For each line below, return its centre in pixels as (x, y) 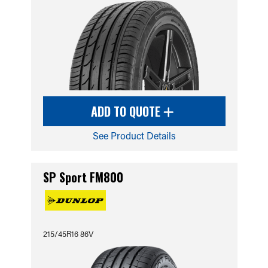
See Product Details (134, 135)
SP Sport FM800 (83, 177)
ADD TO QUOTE (127, 111)
